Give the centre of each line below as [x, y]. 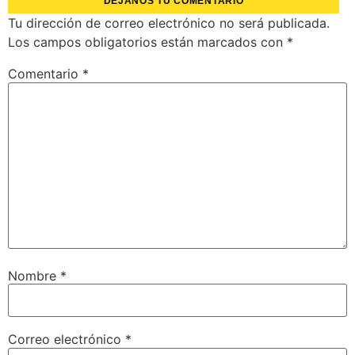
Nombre [34, 275]
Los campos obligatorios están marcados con [147, 42]
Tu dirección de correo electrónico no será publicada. [169, 23]
